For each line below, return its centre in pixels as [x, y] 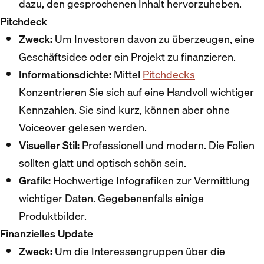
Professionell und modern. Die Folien [167, 145]
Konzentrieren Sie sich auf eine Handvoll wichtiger [136, 92]
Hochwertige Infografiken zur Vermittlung [150, 180]
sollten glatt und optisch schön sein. [103, 163]
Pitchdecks [169, 74]
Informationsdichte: [65, 74]
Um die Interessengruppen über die [139, 251]
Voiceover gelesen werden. [83, 127]
